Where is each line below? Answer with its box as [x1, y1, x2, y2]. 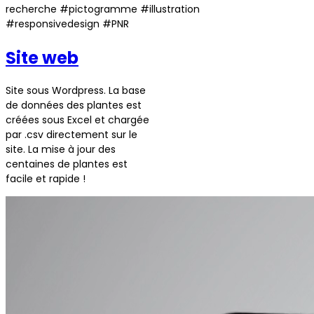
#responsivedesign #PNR [6, 16, 129, 31]
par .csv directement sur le [6, 128, 137, 142]
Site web [6, 46, 78, 69]
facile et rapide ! [6, 172, 86, 186]
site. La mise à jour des [6, 142, 116, 157]
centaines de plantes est [6, 157, 128, 172]
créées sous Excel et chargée [6, 113, 149, 128]
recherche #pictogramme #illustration [6, 1, 200, 16]
